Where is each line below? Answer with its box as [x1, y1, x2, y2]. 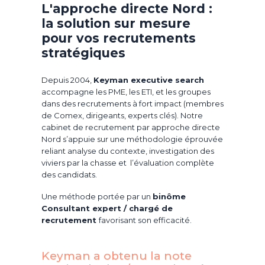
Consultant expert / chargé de [41, 203, 173, 213]
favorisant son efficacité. [99, 215, 193, 225]
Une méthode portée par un [41, 191, 153, 201]
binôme [153, 191, 186, 201]
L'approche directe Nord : [41, 1, 212, 16]
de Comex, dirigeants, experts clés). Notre [41, 111, 203, 120]
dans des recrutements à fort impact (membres [41, 99, 224, 108]
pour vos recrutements [41, 31, 196, 46]
